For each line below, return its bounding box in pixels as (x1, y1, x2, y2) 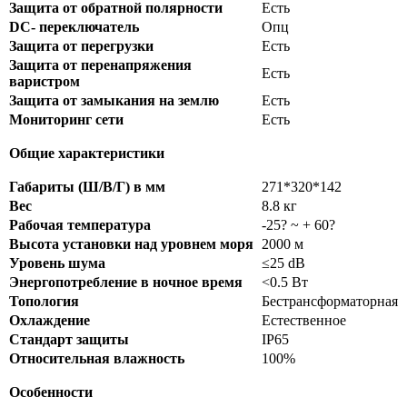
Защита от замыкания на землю (9, 93, 219, 109)
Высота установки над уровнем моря (9, 236, 257, 253)
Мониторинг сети (9, 112, 124, 128)
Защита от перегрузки (9, 38, 154, 55)
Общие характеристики (9, 145, 164, 162)
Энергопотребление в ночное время (9, 274, 243, 291)
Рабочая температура (9, 217, 154, 233)
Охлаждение (9, 313, 90, 329)
